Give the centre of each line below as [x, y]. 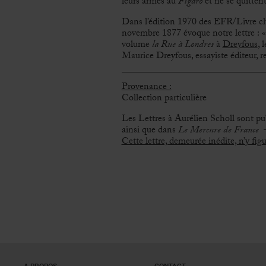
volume [137, 45]
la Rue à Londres [183, 45]
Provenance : [146, 87]
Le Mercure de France [218, 131]
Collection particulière [164, 99]
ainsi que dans [150, 131]
